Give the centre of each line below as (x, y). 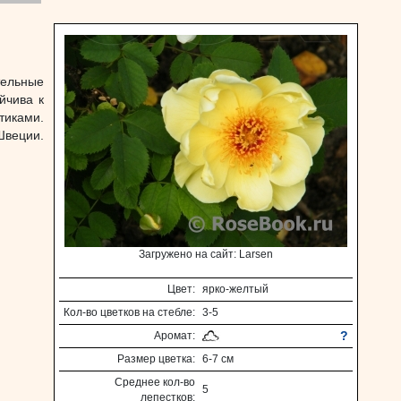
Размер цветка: (156, 359)
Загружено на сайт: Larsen (206, 254)
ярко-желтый (235, 289)
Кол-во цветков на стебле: (129, 312)
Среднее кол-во (155, 382)
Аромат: (175, 336)
